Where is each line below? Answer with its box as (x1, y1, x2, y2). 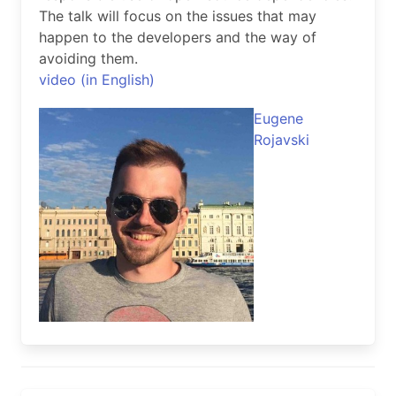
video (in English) (39, 70, 155, 88)
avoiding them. (39, 49, 138, 67)
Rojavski (253, 130, 309, 148)
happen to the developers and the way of (39, 27, 316, 46)
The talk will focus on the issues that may (39, 6, 316, 25)
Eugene (253, 109, 303, 127)
